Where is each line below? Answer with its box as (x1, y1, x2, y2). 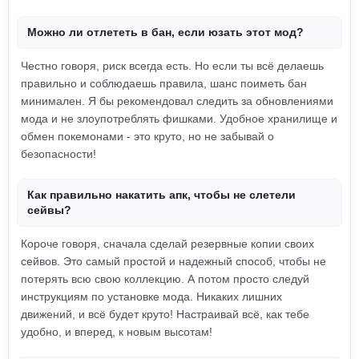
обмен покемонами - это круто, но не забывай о (21, 130, 274, 143)
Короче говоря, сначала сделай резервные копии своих (21, 237, 314, 250)
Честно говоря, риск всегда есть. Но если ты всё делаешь (21, 59, 324, 72)
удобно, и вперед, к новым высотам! (21, 325, 212, 338)
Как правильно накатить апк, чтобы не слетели (27, 188, 296, 201)
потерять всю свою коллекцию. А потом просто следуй (21, 272, 309, 285)
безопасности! (21, 147, 96, 160)
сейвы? (27, 204, 71, 216)
